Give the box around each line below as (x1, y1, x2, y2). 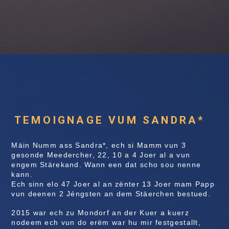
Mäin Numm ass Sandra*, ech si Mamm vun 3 (11, 141, 186, 149)
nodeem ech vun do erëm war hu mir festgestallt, (11, 218, 201, 226)
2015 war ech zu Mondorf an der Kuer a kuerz (11, 208, 189, 217)
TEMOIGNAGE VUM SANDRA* (14, 113, 210, 126)
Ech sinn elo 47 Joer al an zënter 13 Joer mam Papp (11, 179, 215, 188)
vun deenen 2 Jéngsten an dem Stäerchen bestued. (11, 189, 211, 198)
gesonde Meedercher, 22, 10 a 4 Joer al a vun (11, 150, 191, 159)
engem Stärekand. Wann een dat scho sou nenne (11, 160, 201, 169)
